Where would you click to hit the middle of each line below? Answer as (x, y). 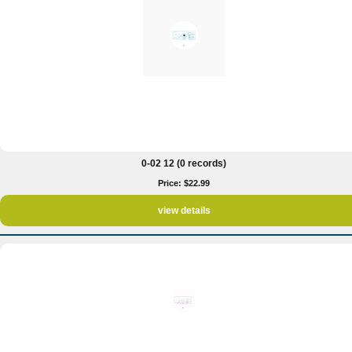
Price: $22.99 (184, 183)
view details (184, 211)
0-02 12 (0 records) (184, 163)
